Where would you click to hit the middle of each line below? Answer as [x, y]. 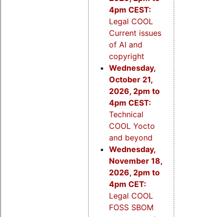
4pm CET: [127, 184]
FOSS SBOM [131, 207]
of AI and [125, 44]
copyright [126, 56]
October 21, [131, 79]
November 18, [135, 161]
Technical [126, 114]
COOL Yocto [132, 126]
